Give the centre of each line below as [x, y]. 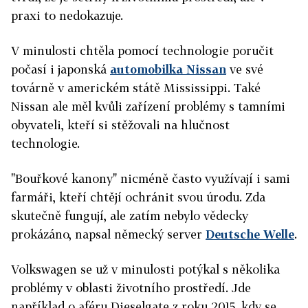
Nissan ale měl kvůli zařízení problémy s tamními [148, 106]
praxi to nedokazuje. [67, 15]
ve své [245, 69]
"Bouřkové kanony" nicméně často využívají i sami [151, 178]
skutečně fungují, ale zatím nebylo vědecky [130, 216]
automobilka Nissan [168, 69]
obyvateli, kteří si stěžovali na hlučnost [120, 125]
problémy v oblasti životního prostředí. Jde [131, 288]
